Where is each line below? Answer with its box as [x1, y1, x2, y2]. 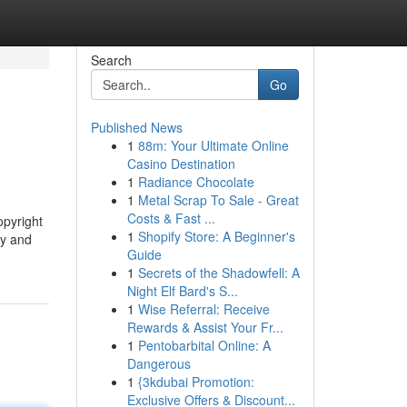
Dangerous [126, 354, 191, 372]
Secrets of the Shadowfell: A [137, 263, 300, 282]
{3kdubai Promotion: [137, 372, 254, 391]
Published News [90, 118, 183, 136]
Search [90, 51, 132, 69]
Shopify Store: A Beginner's [137, 227, 295, 245]
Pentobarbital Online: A [137, 336, 271, 354]
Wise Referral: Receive [137, 300, 270, 318]
